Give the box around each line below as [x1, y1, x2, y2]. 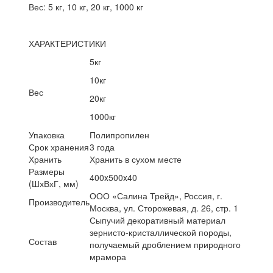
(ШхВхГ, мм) [29, 177, 79, 190]
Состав [29, 235, 57, 247]
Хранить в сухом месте [90, 152, 182, 165]
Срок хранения [29, 140, 90, 153]
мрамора [90, 250, 127, 263]
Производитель [29, 195, 90, 208]
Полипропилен [90, 128, 150, 141]
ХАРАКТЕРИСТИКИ [29, 37, 107, 49]
